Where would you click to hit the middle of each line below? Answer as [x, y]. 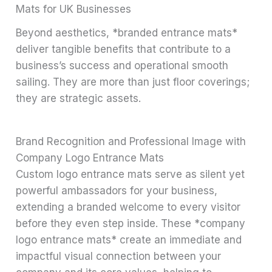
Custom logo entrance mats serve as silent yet [131, 175]
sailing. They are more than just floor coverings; [133, 82]
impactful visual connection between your [119, 257]
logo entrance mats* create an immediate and [129, 240]
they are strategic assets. [79, 99]
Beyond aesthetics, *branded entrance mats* [127, 33]
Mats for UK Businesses [74, 9]
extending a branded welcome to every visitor [128, 207]
